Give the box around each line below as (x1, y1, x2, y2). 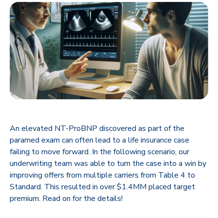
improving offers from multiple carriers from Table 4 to (10, 169, 195, 181)
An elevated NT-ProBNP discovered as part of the (10, 123, 184, 134)
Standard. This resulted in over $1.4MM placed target (10, 181, 195, 192)
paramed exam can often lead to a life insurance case (10, 134, 189, 145)
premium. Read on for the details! (10, 193, 123, 204)
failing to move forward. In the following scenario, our (10, 146, 189, 157)
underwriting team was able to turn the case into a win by (10, 158, 206, 169)
